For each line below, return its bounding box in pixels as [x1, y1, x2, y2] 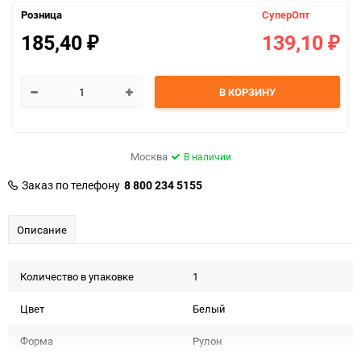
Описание [17, 222, 67, 238]
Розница [21, 7, 62, 23]
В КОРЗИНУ [218, 85, 276, 100]
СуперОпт [262, 7, 310, 23]
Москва [130, 149, 168, 164]
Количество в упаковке [20, 269, 134, 284]
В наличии [183, 150, 231, 164]
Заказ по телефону [22, 177, 120, 193]
